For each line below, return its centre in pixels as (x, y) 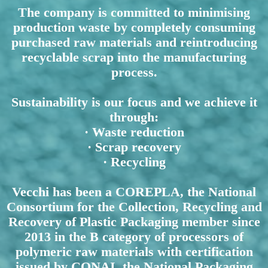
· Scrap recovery (134, 147)
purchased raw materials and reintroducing (134, 42)
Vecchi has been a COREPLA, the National (134, 192)
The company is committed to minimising (134, 12)
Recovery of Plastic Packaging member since (134, 222)
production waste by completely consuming (134, 27)
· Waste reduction (134, 132)
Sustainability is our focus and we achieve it (134, 102)
